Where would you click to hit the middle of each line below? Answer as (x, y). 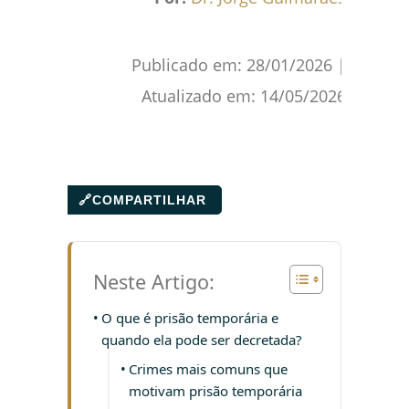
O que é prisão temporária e (190, 318)
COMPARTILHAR (149, 200)
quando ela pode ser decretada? (202, 340)
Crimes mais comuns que (208, 369)
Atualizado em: (201, 96)
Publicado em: (189, 65)
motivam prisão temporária (215, 391)
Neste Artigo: (154, 281)
